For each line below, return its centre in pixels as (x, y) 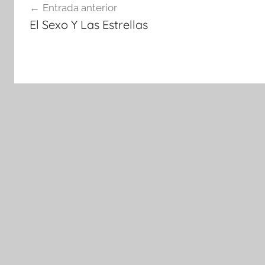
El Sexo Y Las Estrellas (88, 24)
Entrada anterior (80, 7)
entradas (47, 37)
